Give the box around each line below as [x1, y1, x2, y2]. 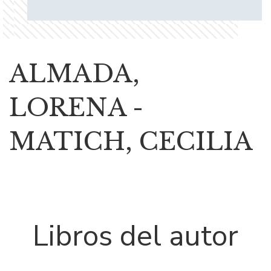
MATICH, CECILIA [9, 126, 253, 157]
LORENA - [9, 92, 143, 123]
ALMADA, [9, 58, 140, 89]
